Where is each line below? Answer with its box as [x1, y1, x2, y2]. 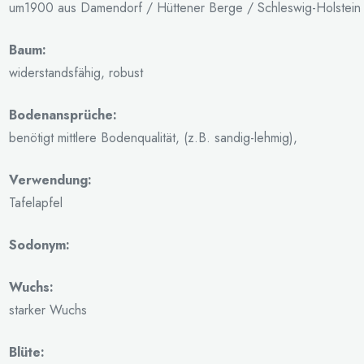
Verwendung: [8, 170, 92, 189]
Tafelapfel [8, 193, 63, 212]
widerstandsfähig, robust [8, 63, 143, 82]
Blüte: [8, 342, 45, 362]
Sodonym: [8, 235, 70, 254]
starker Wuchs [8, 300, 87, 319]
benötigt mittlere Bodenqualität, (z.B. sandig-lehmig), [8, 128, 297, 147]
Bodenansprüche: [8, 105, 117, 124]
